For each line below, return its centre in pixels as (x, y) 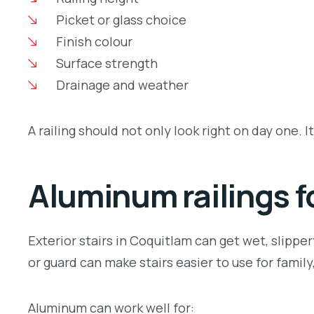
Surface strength (107, 63)
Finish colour (94, 42)
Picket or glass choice (121, 20)
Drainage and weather (122, 85)
